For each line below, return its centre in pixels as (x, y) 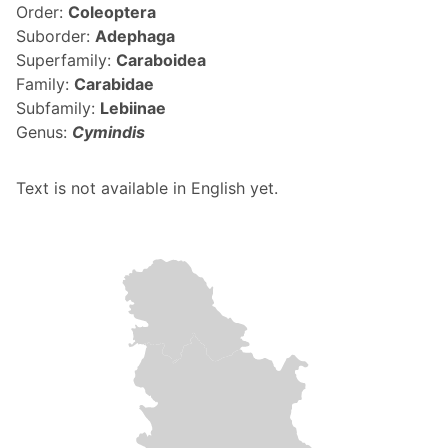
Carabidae (114, 84)
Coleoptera (112, 12)
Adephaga (135, 36)
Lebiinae (133, 108)
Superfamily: (66, 60)
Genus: (44, 132)
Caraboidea (161, 60)
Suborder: (55, 36)
